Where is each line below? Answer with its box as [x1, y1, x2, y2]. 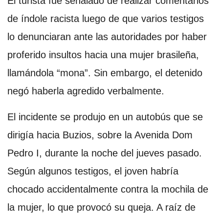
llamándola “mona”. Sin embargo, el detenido [7, 67, 202, 78]
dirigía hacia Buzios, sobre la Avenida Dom [7, 130, 193, 140]
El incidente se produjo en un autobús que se [7, 111, 203, 122]
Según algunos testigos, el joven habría [7, 166, 178, 176]
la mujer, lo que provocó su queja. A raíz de [7, 202, 196, 213]
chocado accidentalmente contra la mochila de [7, 184, 208, 195]
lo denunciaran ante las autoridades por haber [7, 31, 207, 42]
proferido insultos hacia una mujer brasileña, [7, 49, 199, 60]
